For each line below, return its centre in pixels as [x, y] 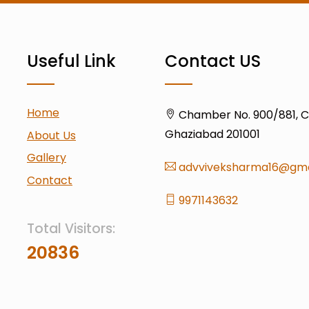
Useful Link [71, 61]
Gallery [47, 158]
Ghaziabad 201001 [212, 134]
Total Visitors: [71, 228]
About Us [51, 135]
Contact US [213, 61]
